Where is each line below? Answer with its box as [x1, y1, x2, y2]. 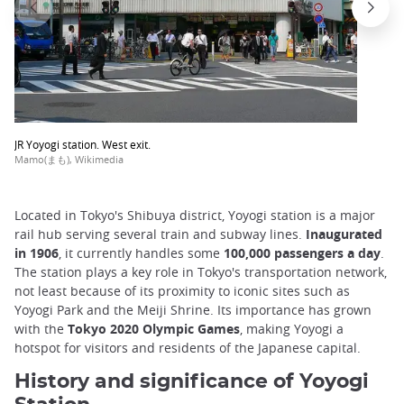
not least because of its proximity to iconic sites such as [14, 282, 350, 300]
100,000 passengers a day [224, 244, 381, 262]
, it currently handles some [59, 244, 224, 262]
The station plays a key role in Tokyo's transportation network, [14, 263, 387, 281]
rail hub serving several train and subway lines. [14, 225, 306, 243]
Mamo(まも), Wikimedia [14, 151, 124, 166]
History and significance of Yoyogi [14, 372, 369, 392]
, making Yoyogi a [240, 320, 344, 338]
